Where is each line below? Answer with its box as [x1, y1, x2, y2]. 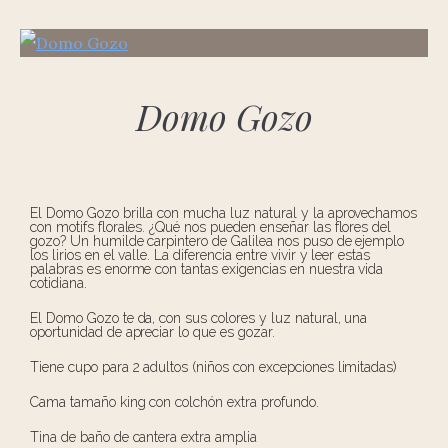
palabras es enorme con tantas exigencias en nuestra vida [30, 260, 384, 277]
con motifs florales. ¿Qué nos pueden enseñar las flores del [30, 218, 392, 235]
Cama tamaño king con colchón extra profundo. [30, 393, 319, 410]
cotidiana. [30, 274, 87, 291]
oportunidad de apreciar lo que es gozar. [30, 323, 275, 340]
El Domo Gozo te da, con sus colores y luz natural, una [30, 309, 368, 326]
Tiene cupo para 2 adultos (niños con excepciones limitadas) [30, 358, 398, 375]
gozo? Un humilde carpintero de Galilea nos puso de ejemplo [30, 232, 405, 249]
